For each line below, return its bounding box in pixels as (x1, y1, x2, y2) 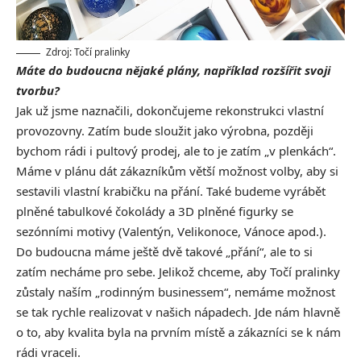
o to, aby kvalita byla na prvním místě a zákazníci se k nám (16, 324, 341, 341)
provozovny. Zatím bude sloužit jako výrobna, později (16, 122, 313, 139)
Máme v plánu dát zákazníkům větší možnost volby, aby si (16, 163, 338, 180)
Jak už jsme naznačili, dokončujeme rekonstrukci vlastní (16, 102, 324, 119)
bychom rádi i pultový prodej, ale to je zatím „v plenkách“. (16, 143, 336, 160)
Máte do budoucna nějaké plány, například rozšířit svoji (16, 62, 330, 79)
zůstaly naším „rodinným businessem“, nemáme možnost (16, 284, 335, 301)
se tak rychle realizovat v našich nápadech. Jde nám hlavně (16, 304, 340, 321)
